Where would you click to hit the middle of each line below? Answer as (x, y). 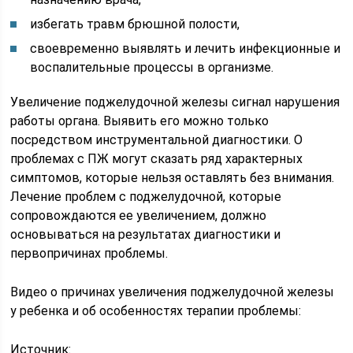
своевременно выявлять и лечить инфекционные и (186, 48)
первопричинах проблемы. (89, 253)
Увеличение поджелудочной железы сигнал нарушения (175, 102)
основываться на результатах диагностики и (146, 234)
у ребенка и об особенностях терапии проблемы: (156, 311)
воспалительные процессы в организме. (152, 67)
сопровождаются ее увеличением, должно (139, 216)
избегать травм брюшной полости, (135, 24)
